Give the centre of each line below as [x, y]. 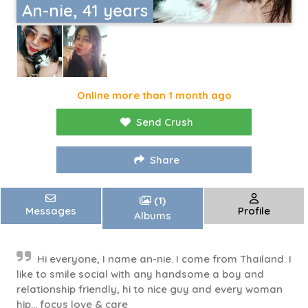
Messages [51, 211]
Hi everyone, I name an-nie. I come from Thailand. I [164, 259]
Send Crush [165, 122]
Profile [254, 211]
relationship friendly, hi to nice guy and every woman [150, 289]
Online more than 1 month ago [154, 96]
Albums [152, 216]
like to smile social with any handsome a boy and [140, 274]
